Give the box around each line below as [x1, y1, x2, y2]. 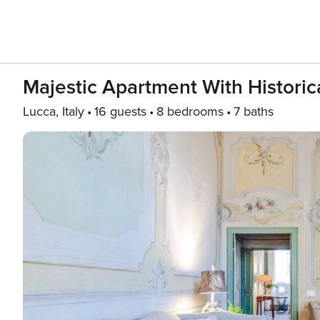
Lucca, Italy [23, 104, 84, 119]
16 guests [94, 104, 146, 119]
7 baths [234, 104, 274, 119]
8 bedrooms [156, 104, 224, 119]
